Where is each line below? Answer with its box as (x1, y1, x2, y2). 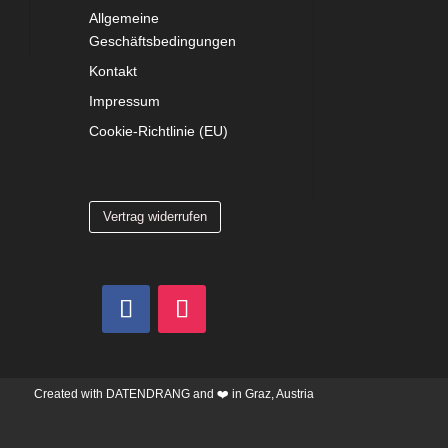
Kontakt (89, 63, 138, 80)
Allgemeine (89, 10, 160, 27)
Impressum (89, 93, 161, 110)
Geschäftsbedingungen (89, 33, 237, 50)
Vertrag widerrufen (103, 209, 208, 225)
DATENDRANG (105, 387, 190, 401)
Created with (33, 387, 106, 401)
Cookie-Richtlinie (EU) (89, 123, 229, 140)
